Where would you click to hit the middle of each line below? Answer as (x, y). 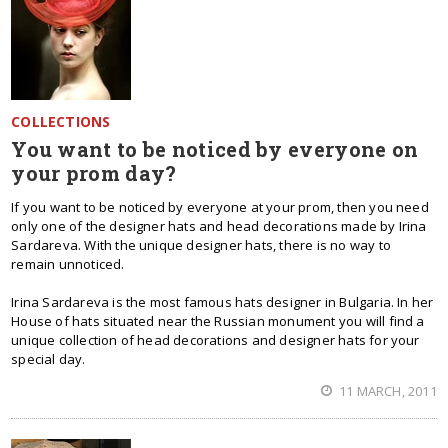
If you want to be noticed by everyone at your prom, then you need (220, 207)
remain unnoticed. (68, 264)
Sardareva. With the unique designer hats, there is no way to (201, 245)
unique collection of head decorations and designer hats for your (215, 340)
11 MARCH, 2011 (386, 391)
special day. (48, 359)
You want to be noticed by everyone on (215, 149)
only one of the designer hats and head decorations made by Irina (219, 226)
